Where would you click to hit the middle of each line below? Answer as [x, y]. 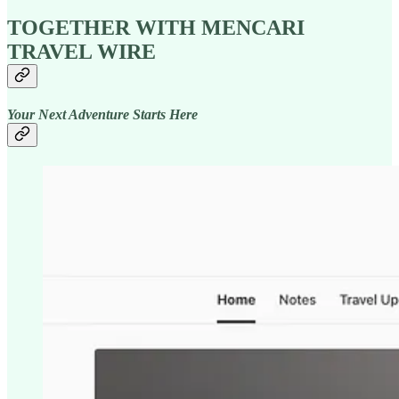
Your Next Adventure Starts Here [102, 114]
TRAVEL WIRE [81, 51]
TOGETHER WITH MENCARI [156, 27]
